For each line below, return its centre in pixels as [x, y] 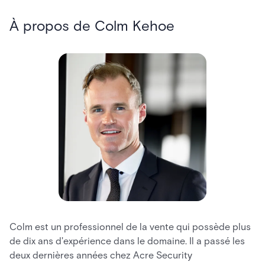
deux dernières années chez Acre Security [101, 255]
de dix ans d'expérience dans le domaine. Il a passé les [127, 241]
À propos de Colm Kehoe [92, 26]
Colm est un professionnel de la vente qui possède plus [130, 227]
